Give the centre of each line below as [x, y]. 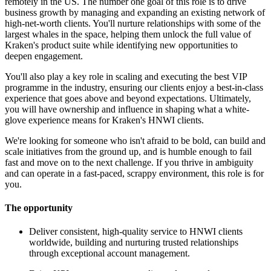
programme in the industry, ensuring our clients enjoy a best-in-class [134, 87]
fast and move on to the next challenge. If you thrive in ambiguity [129, 162]
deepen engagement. [44, 56]
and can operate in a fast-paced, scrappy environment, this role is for [134, 173]
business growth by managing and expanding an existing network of [135, 12]
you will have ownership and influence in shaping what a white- [127, 109]
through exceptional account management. [109, 253]
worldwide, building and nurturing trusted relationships [134, 243]
